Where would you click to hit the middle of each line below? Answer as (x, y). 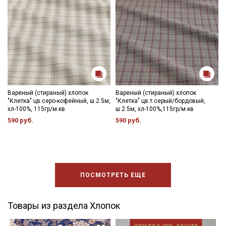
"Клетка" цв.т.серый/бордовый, (160, 101)
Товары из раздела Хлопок (64, 206)
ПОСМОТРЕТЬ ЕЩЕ (113, 175)
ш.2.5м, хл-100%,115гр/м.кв (155, 109)
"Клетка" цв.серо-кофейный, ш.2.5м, (59, 101)
